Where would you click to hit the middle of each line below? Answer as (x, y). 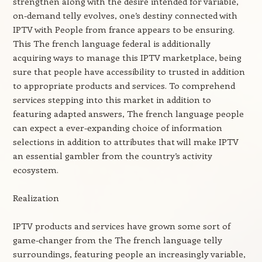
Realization (36, 198)
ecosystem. (35, 170)
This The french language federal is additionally (111, 43)
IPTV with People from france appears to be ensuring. (123, 29)
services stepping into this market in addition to (112, 99)
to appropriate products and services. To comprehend (124, 85)
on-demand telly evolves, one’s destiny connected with (125, 15)
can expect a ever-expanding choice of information (117, 127)
